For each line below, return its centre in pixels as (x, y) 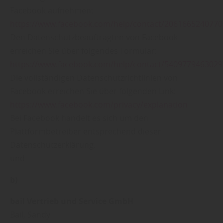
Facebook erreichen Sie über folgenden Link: (93, 91)
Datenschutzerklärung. (53, 145)
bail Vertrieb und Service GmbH (72, 201)
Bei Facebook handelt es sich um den (79, 118)
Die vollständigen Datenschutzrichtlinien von (94, 78)
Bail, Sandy (30, 215)
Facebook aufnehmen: (52, 10)
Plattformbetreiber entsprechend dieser (86, 131)
